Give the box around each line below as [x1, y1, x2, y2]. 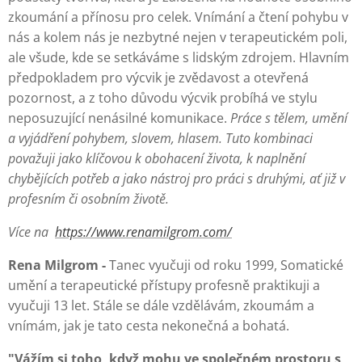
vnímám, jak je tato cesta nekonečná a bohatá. [8, 317, 289, 335]
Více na [8, 223, 55, 242]
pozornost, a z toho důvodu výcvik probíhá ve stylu [8, 89, 318, 107]
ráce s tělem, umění [238, 109, 347, 128]
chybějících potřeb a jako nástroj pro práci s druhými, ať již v [8, 170, 345, 188]
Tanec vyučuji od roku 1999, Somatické [109, 256, 343, 275]
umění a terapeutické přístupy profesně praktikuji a [8, 276, 320, 295]
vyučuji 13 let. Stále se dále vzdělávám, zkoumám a [8, 297, 314, 315]
